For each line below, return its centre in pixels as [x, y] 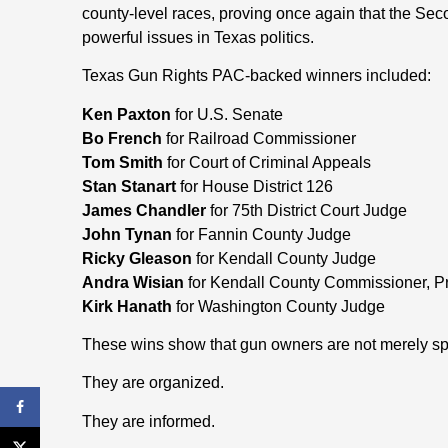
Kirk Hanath [127, 306]
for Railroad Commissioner [261, 138]
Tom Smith [122, 162]
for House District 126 [254, 186]
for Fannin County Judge [261, 234]
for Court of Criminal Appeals [267, 162]
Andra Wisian [133, 282]
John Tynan [127, 234]
